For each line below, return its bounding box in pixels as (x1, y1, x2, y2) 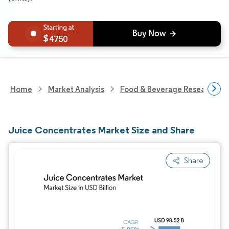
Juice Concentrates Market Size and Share (8, 124, 195, 136)
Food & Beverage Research (120, 84, 217, 94)
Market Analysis (48, 84, 104, 94)
